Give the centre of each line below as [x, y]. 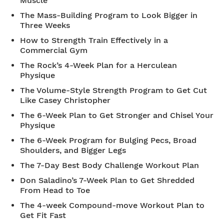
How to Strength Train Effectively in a [94, 40]
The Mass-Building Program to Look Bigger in [109, 15]
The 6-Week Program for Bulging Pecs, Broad [108, 140]
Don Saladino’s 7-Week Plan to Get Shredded [107, 180]
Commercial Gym [54, 50]
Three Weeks [45, 25]
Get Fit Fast [43, 215]
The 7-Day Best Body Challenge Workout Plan [109, 165]
